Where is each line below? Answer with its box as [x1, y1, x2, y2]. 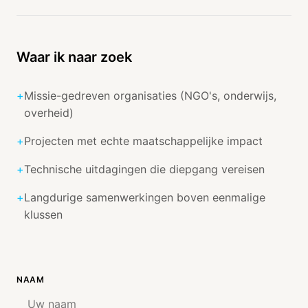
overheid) [24, 106, 74, 120]
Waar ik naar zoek [16, 49, 132, 65]
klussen [24, 208, 63, 221]
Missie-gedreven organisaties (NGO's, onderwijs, [24, 89, 276, 102]
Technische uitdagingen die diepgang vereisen [24, 162, 265, 176]
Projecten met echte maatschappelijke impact [24, 134, 263, 148]
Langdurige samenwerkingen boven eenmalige [24, 190, 265, 204]
